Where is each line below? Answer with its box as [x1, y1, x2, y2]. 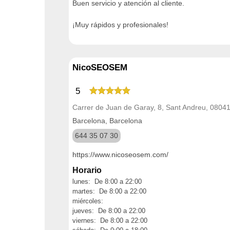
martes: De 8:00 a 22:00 [72, 187, 146, 195]
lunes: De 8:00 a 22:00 [72, 177, 142, 185]
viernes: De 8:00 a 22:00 [72, 216, 147, 224]
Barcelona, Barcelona [72, 116, 142, 125]
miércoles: [72, 197, 103, 205]
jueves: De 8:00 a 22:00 [72, 206, 145, 215]
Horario [72, 165, 102, 175]
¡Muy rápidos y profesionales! [72, 20, 168, 29]
